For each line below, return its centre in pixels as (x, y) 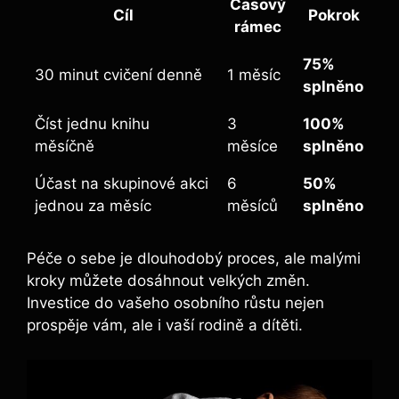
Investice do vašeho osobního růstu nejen (175, 303)
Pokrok (334, 15)
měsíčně (65, 146)
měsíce (252, 146)
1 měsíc (254, 74)
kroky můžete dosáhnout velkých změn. (168, 281)
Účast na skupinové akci (122, 183)
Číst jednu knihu (92, 123)
